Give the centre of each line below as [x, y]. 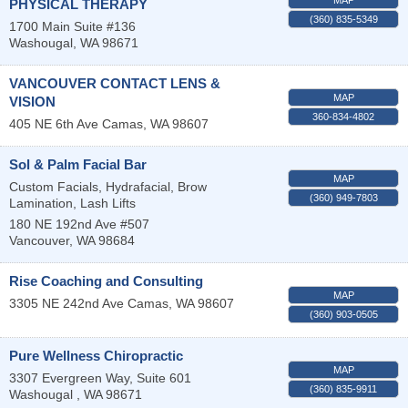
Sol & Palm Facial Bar [78, 164]
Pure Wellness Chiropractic [96, 355]
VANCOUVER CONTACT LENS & [115, 83]
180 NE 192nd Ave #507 [79, 224]
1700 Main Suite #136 [72, 26]
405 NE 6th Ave [54, 123]
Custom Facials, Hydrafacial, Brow [108, 186]
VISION [32, 101]
